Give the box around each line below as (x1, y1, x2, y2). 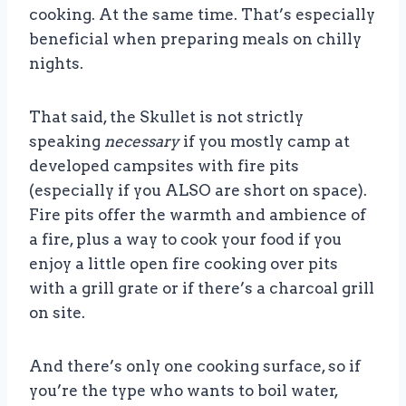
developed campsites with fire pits (29, 157, 299, 176)
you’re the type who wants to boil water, (29, 382, 338, 401)
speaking (29, 132, 104, 151)
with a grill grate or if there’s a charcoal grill (29, 279, 374, 298)
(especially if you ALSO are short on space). (29, 181, 367, 200)
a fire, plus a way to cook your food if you (29, 230, 342, 249)
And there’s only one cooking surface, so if (29, 357, 361, 376)
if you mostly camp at (179, 132, 350, 151)
